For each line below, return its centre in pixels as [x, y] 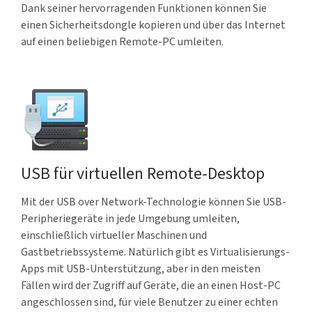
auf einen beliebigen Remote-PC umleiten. [122, 42]
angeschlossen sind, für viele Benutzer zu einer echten [149, 302]
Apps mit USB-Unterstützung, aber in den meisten [141, 269]
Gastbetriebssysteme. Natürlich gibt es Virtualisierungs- [155, 252]
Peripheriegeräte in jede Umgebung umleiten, [130, 219]
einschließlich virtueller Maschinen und [114, 235]
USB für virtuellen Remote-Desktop [143, 174]
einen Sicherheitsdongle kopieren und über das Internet [153, 25]
